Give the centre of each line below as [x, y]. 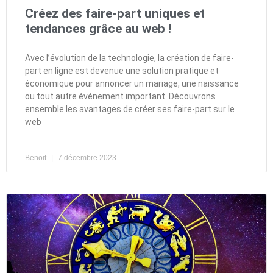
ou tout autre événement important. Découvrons [120, 96]
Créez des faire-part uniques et [115, 13]
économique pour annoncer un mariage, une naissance [132, 83]
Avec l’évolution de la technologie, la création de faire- [129, 58]
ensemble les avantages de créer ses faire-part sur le [130, 109]
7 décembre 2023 [86, 158]
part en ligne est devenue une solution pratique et [122, 70]
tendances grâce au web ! [98, 28]
